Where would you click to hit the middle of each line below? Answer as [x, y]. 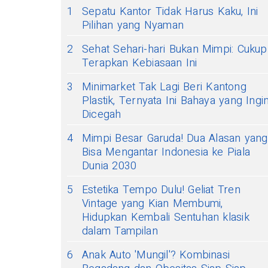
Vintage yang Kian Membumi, [153, 204]
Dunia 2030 [109, 166]
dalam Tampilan [120, 231]
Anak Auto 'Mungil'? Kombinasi [156, 255]
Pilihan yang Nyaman [133, 25]
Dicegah [102, 115]
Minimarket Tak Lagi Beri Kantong [164, 87]
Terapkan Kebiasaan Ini [140, 63]
